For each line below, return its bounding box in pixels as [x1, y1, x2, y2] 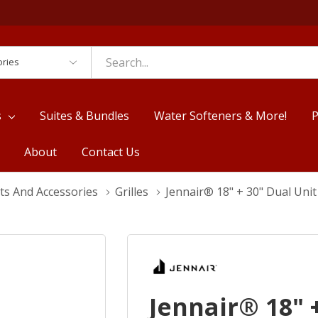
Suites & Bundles [40, 107, 130, 124]
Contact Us [81, 143, 140, 160]
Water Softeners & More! [154, 107, 287, 124]
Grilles [115, 183, 148, 199]
